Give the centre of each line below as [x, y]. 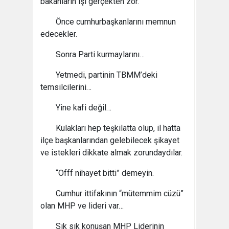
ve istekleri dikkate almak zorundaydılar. [111, 153]
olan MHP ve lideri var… [82, 206]
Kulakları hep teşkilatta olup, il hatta [118, 128]
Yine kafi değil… [84, 108]
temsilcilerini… [66, 87]
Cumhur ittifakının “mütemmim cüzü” [120, 193]
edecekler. [59, 34]
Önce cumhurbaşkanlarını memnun [116, 22]
